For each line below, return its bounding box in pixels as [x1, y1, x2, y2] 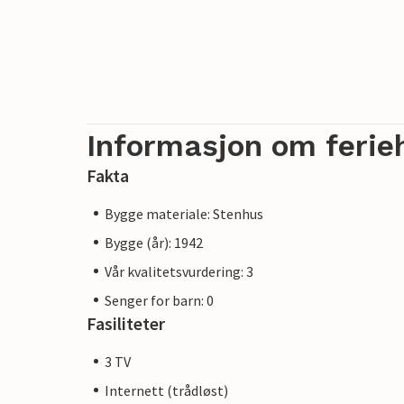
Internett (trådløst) [105, 381, 228, 399]
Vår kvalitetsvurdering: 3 [105, 262, 253, 280]
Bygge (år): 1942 [105, 233, 203, 252]
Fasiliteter [87, 311, 165, 335]
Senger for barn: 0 [105, 290, 214, 309]
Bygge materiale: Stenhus [105, 204, 263, 223]
